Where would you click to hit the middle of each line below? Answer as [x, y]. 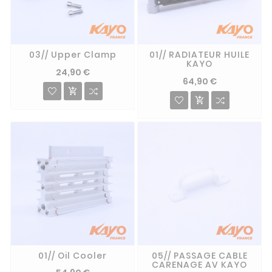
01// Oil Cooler [73, 255]
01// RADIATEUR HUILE [199, 55]
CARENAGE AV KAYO [199, 264]
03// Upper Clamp [73, 55]
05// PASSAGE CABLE [199, 255]
